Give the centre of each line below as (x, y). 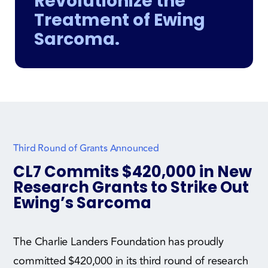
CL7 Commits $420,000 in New (133, 171)
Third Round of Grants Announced (86, 148)
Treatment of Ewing (119, 20)
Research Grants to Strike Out (131, 187)
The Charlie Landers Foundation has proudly (118, 241)
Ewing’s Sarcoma (83, 202)
